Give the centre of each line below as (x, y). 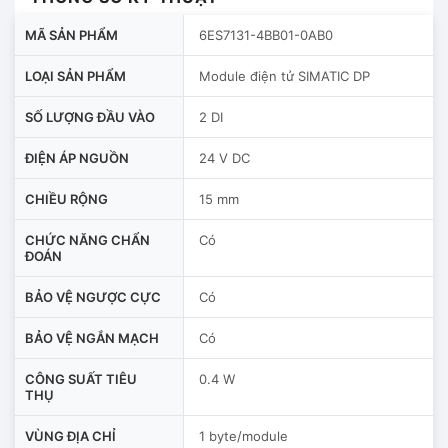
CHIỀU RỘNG (66, 198)
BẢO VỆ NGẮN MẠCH (92, 337)
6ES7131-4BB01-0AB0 (266, 34)
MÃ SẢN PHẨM (71, 34)
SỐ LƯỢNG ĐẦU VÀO (90, 116)
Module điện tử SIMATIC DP (284, 75)
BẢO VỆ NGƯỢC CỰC (93, 296)
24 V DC (224, 157)
